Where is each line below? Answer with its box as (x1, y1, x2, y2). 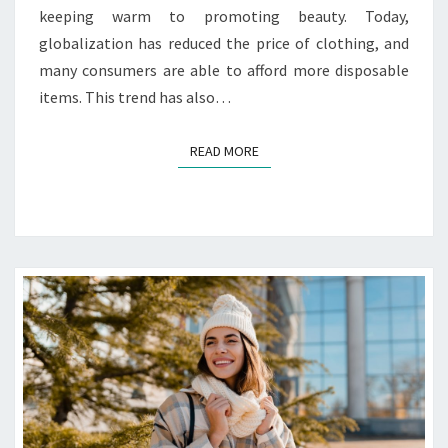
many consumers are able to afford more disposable (39, 60, 409, 81)
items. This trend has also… (39, 87, 231, 108)
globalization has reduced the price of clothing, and (39, 33, 409, 54)
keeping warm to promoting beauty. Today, (39, 6, 409, 27)
